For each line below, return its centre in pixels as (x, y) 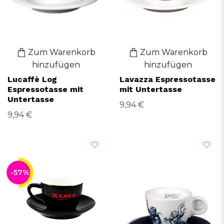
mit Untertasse (151, 89)
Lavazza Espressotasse (167, 79)
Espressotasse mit (45, 89)
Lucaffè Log (32, 79)
